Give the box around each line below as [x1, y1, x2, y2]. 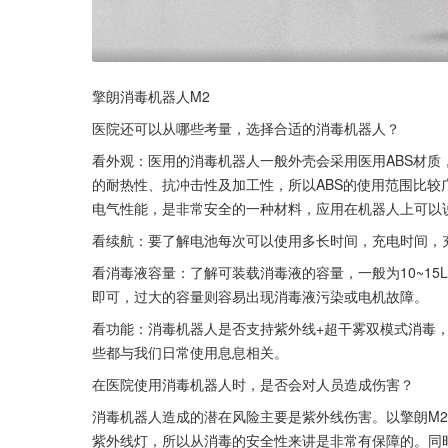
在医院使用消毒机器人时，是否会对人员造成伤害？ [92, 373, 414, 394]
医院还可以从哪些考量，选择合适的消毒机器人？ [92, 117, 400, 138]
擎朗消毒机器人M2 [92, 85, 210, 106]
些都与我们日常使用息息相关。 [92, 341, 288, 362]
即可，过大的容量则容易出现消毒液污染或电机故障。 [92, 285, 428, 306]
